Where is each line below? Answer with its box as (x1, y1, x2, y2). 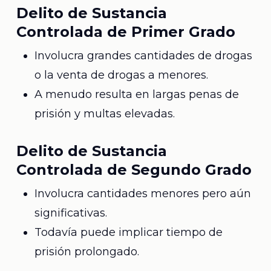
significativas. (34, 206, 107, 220)
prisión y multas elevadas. (34, 107, 175, 120)
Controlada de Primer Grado (16, 23, 235, 41)
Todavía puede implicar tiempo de (34, 226, 223, 239)
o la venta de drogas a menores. (34, 68, 208, 82)
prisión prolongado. (34, 245, 139, 258)
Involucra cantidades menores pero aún (34, 187, 251, 200)
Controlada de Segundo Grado (16, 161, 252, 178)
